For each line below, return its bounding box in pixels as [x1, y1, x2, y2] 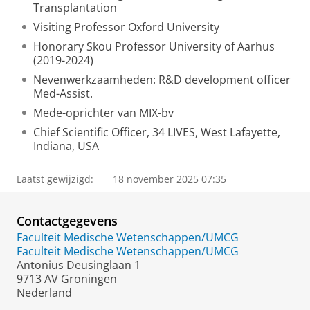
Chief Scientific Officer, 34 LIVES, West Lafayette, [33, 125, 280, 140]
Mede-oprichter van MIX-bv [33, 105, 174, 120]
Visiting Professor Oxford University [33, 19, 219, 35]
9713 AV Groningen [17, 271, 117, 286]
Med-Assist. [33, 86, 93, 101]
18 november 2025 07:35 [113, 172, 226, 185]
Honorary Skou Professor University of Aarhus [33, 39, 275, 54]
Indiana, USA [33, 138, 99, 154]
